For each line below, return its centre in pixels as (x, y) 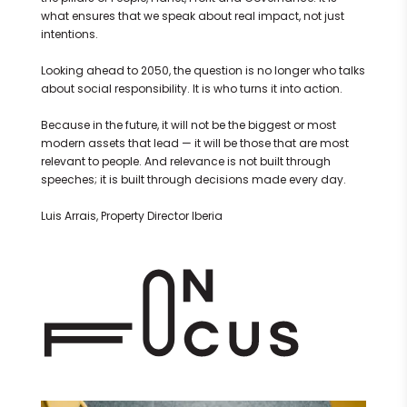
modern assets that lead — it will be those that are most (194, 144)
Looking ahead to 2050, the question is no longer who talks (203, 71)
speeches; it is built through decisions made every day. (193, 180)
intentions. (69, 35)
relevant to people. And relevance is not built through (185, 162)
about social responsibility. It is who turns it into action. (191, 89)
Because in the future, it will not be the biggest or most (188, 125)
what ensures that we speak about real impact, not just (192, 16)
